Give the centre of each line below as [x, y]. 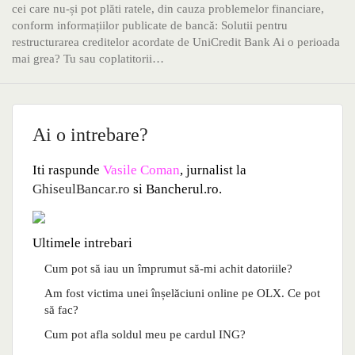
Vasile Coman [141, 170]
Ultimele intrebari [82, 243]
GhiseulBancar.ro [81, 189]
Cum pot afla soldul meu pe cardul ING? [145, 335]
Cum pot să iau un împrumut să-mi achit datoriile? [168, 269]
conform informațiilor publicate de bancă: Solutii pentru [150, 26]
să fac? [61, 310]
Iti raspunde [68, 170]
